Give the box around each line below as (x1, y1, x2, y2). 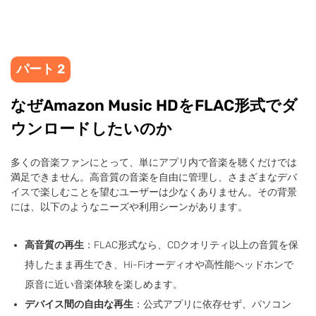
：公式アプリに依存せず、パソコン (133, 298, 291, 310)
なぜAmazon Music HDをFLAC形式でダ (11, 96, 298, 115)
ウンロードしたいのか (11, 119, 172, 138)
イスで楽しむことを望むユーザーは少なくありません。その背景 (11, 186, 297, 198)
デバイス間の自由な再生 (25, 298, 133, 310)
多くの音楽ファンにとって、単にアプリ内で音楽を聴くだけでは (11, 157, 297, 169)
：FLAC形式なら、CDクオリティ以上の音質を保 (84, 239, 298, 251)
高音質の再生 (25, 239, 84, 251)
